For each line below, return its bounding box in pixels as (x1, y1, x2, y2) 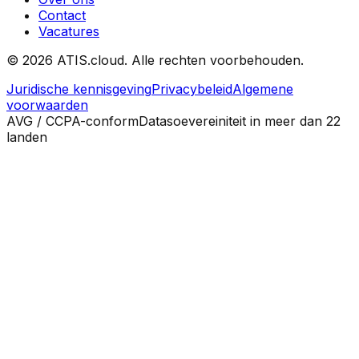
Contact (38, 7, 86, 24)
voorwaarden (6, 97, 88, 114)
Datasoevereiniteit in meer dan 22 (139, 113, 341, 130)
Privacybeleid (151, 81, 232, 98)
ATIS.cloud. (53, 52, 131, 69)
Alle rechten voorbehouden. (131, 52, 304, 69)
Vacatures (38, 23, 99, 40)
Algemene (232, 81, 293, 98)
